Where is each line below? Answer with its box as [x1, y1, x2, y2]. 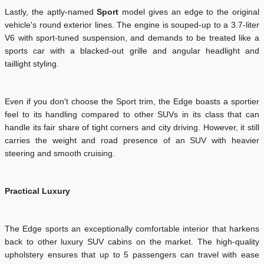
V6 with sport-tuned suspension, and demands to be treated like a [5, 33, 259, 42]
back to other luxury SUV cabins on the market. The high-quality [5, 237, 259, 246]
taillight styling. [5, 59, 61, 68]
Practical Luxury [5, 186, 72, 196]
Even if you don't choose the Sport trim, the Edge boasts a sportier [5, 97, 259, 106]
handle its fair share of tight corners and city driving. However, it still [5, 123, 259, 132]
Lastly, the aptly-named [5, 7, 97, 16]
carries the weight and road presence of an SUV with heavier [5, 136, 259, 145]
